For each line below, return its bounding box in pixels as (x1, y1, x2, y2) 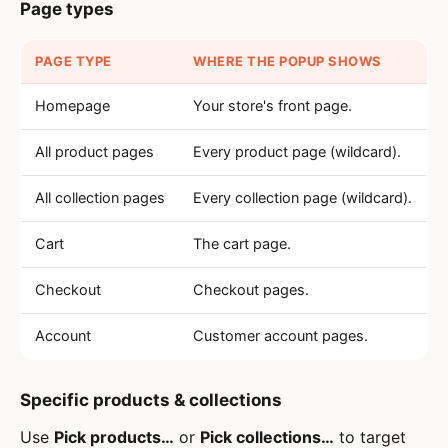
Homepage (35, 97, 110, 115)
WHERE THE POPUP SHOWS (193, 53, 382, 69)
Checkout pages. (193, 281, 309, 299)
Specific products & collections (20, 390, 282, 410)
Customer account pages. (193, 327, 368, 345)
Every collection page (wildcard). (193, 189, 412, 207)
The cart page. (193, 235, 291, 253)
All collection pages (35, 189, 165, 207)
